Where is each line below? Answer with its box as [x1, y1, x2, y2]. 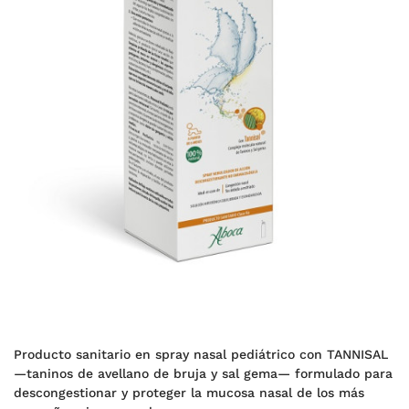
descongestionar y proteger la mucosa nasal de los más [14, 385, 364, 400]
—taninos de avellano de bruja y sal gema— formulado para [14, 366, 393, 381]
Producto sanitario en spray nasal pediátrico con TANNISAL [14, 347, 388, 362]
